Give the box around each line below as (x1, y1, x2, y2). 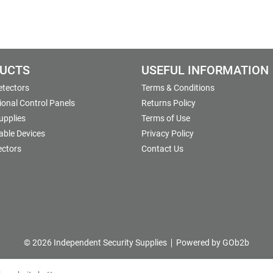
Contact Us (141, 144, 183, 154)
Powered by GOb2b (176, 238, 249, 248)
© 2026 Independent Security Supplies (24, 238, 167, 248)
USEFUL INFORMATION (141, 63, 269, 78)
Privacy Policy (141, 129, 194, 139)
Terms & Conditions (141, 83, 214, 93)
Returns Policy (141, 98, 196, 108)
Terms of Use (141, 113, 190, 124)
